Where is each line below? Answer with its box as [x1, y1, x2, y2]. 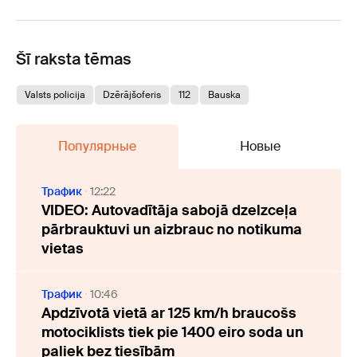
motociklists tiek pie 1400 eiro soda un [41, 323, 304, 343]
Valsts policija [25, 88, 85, 102]
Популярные [58, 138, 136, 155]
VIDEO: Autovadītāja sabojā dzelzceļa [41, 201, 297, 221]
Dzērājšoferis [103, 88, 161, 102]
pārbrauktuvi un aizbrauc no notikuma [41, 220, 302, 240]
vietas [41, 239, 84, 259]
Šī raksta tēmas [16, 49, 131, 70]
